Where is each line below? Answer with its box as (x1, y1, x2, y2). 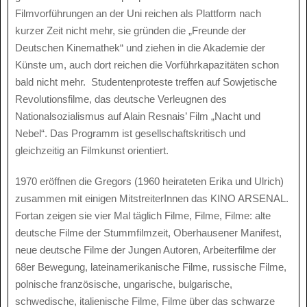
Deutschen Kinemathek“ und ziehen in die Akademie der (15, 41, 265, 53)
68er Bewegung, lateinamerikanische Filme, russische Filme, (15, 260, 286, 273)
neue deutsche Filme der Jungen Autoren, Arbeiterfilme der (15, 243, 276, 256)
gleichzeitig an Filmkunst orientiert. (15, 144, 171, 156)
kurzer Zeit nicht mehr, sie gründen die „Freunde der (15, 24, 246, 36)
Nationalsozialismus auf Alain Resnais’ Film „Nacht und (15, 110, 260, 122)
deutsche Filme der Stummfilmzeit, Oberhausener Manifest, (15, 226, 282, 238)
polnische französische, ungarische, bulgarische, (15, 278, 232, 290)
